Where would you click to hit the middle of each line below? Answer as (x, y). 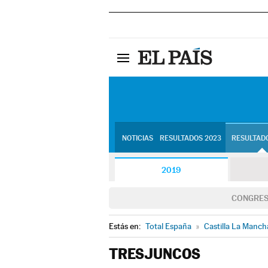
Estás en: (126, 226)
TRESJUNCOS (155, 254)
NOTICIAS (137, 138)
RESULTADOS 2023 (190, 138)
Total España (168, 226)
